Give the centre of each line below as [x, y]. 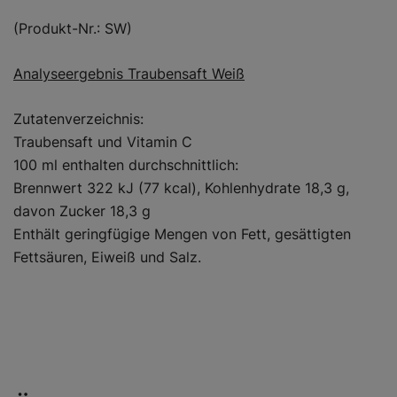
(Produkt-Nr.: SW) [73, 28]
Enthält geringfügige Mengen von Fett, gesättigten [182, 234]
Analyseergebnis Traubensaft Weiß [129, 73]
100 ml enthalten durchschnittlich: [126, 164]
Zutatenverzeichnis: [78, 118]
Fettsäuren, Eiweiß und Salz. [107, 257]
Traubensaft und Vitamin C [103, 141]
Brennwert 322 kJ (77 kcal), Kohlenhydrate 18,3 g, [181, 187]
